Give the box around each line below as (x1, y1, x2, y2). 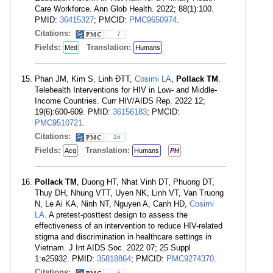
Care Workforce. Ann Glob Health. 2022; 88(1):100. (35, 4, 214, 13)
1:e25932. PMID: (35, 254, 97, 263)
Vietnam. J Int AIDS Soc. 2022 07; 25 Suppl (35, 243, 191, 252)
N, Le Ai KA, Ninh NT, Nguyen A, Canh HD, (35, 199, 190, 208)
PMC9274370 (166, 254, 214, 263)
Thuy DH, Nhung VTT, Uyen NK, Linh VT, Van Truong (35, 188, 224, 197)
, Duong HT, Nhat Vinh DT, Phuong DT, (77, 177, 214, 186)
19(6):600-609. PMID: (35, 107, 113, 116)
